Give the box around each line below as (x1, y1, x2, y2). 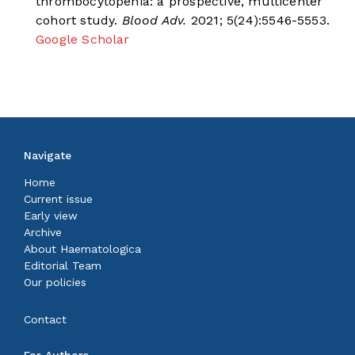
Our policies (24, 276, 86, 289)
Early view (24, 209, 78, 223)
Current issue (24, 193, 93, 206)
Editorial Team (24, 259, 101, 273)
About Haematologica (24, 242, 141, 256)
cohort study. (36, 13, 118, 29)
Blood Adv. (117, 13, 187, 29)
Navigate (24, 149, 71, 162)
